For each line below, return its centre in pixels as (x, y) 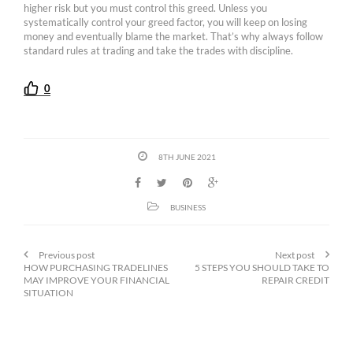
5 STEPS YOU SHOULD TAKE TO (262, 268)
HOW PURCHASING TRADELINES (96, 268)
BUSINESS (188, 208)
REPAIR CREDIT (295, 281)
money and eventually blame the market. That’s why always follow (173, 36)
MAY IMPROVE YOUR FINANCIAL (97, 281)
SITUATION (48, 293)
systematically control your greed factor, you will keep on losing (165, 22)
